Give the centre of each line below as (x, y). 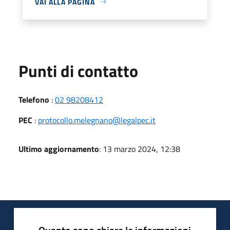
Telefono (34, 99)
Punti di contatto (78, 71)
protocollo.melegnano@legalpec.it (97, 120)
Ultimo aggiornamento (59, 149)
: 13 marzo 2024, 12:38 (140, 149)
